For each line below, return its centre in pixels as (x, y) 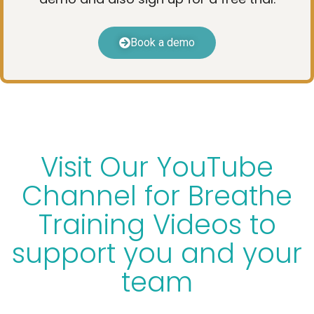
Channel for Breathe (157, 196)
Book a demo (163, 42)
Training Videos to (157, 224)
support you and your (157, 253)
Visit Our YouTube (157, 167)
